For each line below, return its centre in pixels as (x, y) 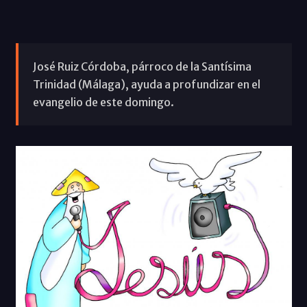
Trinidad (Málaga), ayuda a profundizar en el (146, 84)
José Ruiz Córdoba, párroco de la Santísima (142, 66)
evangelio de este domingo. (103, 102)
